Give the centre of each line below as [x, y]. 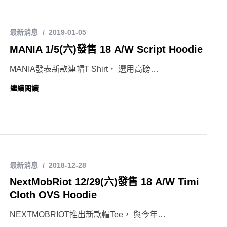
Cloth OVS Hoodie [53, 195]
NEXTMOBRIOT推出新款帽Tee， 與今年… [88, 215]
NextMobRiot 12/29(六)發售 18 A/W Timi [104, 182]
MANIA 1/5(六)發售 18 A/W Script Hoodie [106, 49]
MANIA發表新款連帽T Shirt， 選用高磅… [84, 69]
